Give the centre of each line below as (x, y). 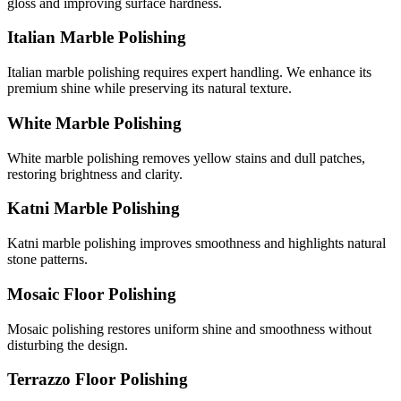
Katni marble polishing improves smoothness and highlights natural (196, 243)
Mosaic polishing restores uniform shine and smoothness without (189, 328)
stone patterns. (47, 260)
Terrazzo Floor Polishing (98, 380)
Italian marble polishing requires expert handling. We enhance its (189, 73)
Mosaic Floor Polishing (92, 294)
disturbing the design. (68, 345)
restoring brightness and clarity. (95, 174)
